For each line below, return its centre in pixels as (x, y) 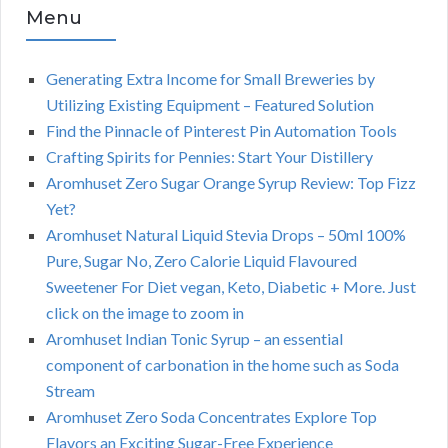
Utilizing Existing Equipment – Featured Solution (210, 105)
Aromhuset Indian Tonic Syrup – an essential (194, 339)
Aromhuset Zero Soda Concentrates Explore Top (211, 417)
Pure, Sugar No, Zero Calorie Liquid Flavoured (201, 261)
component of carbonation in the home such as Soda (222, 365)
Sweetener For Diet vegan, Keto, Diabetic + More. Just (231, 287)
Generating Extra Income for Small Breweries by (210, 79)
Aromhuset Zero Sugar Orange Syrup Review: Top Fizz (231, 183)
